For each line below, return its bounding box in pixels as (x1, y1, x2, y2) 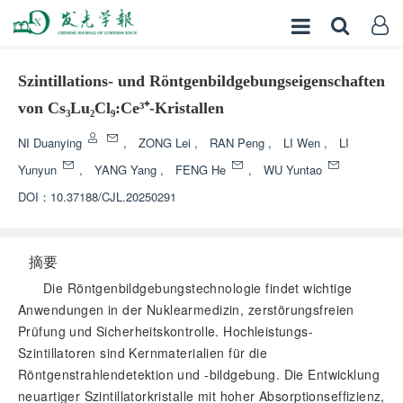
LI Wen (283, 134, 324, 151)
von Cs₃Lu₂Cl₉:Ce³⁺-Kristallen (18, 99, 224, 117)
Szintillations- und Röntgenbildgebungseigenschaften (18, 72, 385, 90)
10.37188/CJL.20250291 (50, 188, 176, 205)
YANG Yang (94, 161, 160, 178)
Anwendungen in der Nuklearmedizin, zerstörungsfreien (18, 300, 354, 318)
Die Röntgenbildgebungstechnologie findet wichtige (43, 279, 353, 297)
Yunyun (18, 161, 60, 178)
